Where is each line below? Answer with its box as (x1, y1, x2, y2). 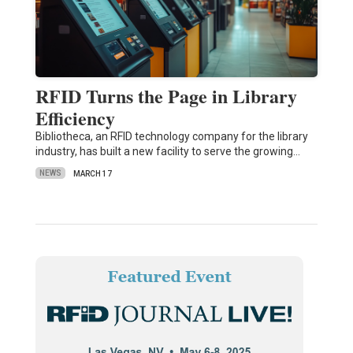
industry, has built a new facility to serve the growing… (35, 144, 300, 158)
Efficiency (35, 103, 115, 132)
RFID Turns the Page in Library (35, 81, 297, 110)
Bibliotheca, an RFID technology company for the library (35, 129, 308, 143)
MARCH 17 (72, 169, 112, 178)
